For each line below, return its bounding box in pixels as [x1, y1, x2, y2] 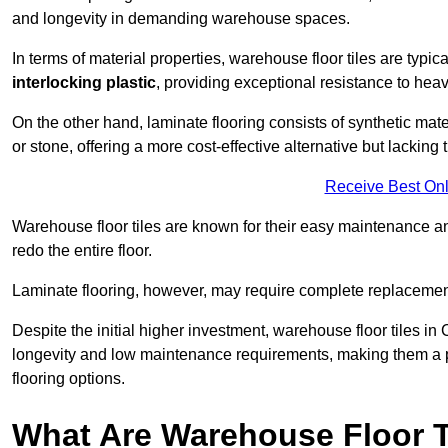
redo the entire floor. [12, 242, 152, 260]
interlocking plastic [12, 74, 156, 92]
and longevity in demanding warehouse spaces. [12, 10, 350, 28]
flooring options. [12, 370, 125, 388]
